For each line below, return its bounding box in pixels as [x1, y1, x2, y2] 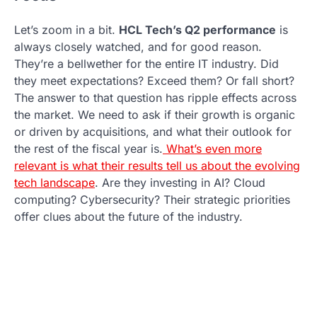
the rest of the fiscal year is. [14, 141, 163, 156]
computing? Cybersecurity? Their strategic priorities [14, 192, 290, 207]
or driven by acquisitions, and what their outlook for [14, 124, 292, 139]
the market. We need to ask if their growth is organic [14, 107, 295, 122]
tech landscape [14, 175, 95, 190]
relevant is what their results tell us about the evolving [14, 158, 300, 173]
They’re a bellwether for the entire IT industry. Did [14, 56, 279, 71]
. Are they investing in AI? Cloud [95, 175, 265, 190]
